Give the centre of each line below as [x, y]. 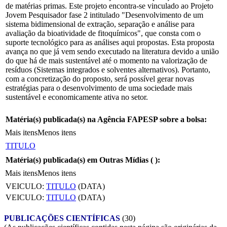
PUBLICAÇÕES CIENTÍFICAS [62, 218]
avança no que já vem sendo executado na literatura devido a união [112, 51]
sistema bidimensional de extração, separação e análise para [100, 24]
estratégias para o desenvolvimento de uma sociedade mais [99, 88]
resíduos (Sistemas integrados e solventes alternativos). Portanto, [108, 69]
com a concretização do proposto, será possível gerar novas [100, 79]
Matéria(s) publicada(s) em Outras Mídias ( [80, 160]
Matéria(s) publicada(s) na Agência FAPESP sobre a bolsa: [106, 119]
